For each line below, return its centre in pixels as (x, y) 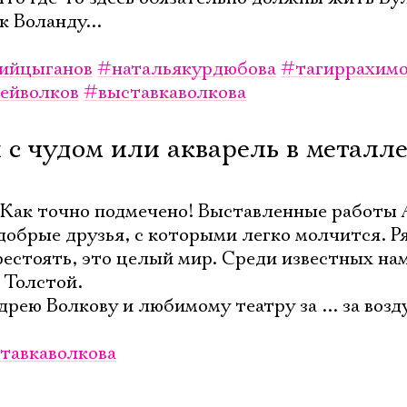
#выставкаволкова (165, 93)
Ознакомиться (166, 45)
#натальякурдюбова (187, 69)
